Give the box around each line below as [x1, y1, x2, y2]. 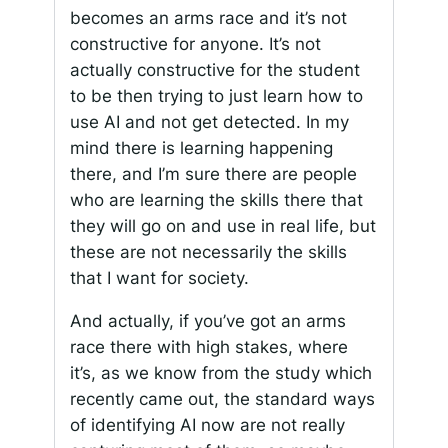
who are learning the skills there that [69, 189, 363, 210]
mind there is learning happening [69, 137, 333, 158]
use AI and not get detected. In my [69, 111, 349, 132]
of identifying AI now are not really [69, 414, 345, 435]
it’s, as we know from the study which [69, 362, 372, 383]
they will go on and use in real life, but [69, 215, 376, 236]
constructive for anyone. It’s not [69, 33, 321, 54]
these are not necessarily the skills [69, 241, 347, 262]
